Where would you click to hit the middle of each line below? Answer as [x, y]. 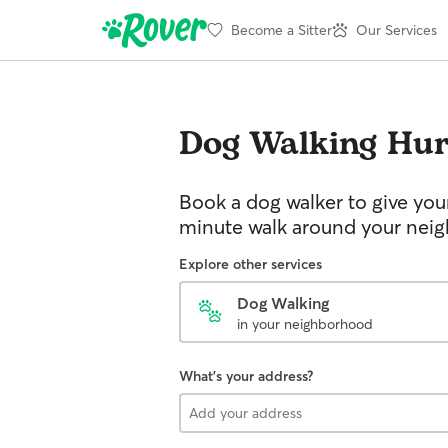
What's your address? [246, 376]
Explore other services [250, 264]
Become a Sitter [281, 29]
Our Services [396, 29]
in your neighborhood [305, 324]
